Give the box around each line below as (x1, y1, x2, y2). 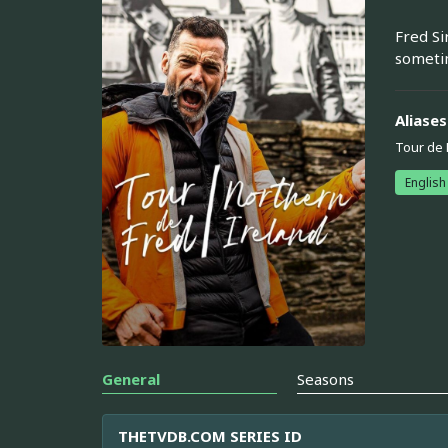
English (404, 173, 446, 191)
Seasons (297, 369, 355, 390)
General (102, 369, 160, 390)
